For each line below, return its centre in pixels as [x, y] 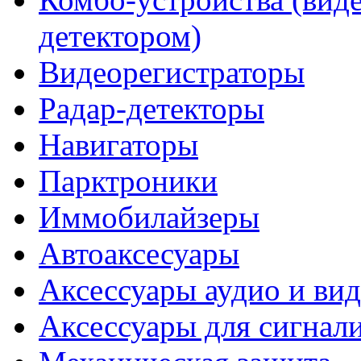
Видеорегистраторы [172, 72]
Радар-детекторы [151, 108]
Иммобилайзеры [149, 217]
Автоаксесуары [139, 253]
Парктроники [128, 180]
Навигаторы [118, 144]
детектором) [120, 35]
